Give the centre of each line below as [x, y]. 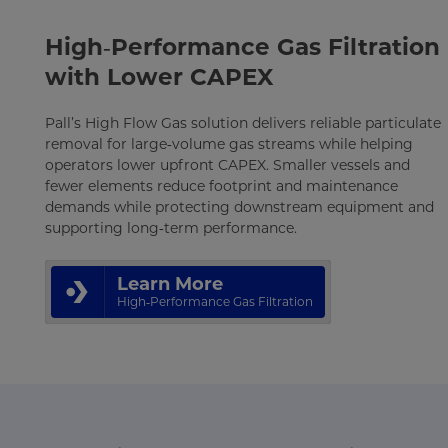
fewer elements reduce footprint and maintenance [221, 186]
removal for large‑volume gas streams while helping [228, 144]
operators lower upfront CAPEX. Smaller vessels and [227, 165]
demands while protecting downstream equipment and [239, 207]
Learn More [169, 284]
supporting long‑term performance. [170, 228]
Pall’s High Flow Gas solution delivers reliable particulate [242, 123]
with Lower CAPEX [158, 77]
